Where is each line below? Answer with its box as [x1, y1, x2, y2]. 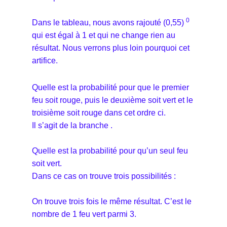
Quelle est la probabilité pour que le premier [32, 83, 189, 92]
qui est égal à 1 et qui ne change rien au [32, 30, 175, 40]
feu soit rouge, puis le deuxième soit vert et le [32, 95, 193, 104]
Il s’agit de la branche [32, 121, 110, 130]
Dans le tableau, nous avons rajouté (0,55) [32, 18, 184, 27]
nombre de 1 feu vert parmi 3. [32, 209, 136, 218]
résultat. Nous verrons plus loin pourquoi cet [32, 43, 190, 52]
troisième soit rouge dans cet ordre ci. [32, 108, 166, 117]
